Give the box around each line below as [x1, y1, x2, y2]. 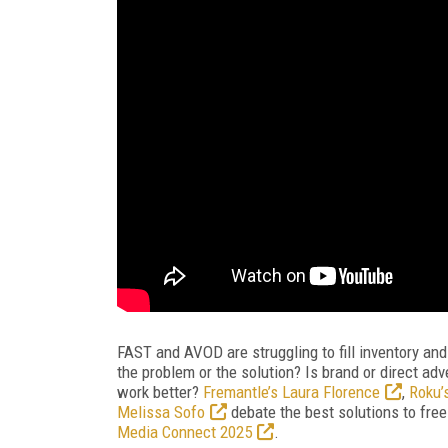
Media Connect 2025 [117, 421, 252, 442]
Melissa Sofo [117, 401, 205, 422]
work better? [117, 381, 203, 402]
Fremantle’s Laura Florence [203, 381, 380, 402]
